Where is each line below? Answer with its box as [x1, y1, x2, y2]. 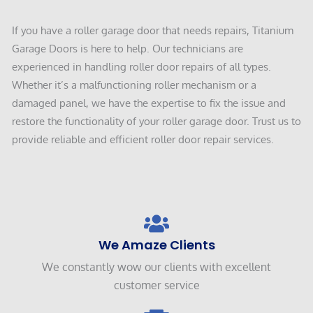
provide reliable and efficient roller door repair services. [12, 132, 274, 145]
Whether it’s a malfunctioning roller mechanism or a [12, 78, 256, 91]
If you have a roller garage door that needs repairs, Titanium [12, 23, 293, 36]
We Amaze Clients [98, 235, 215, 254]
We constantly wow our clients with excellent [42, 259, 271, 274]
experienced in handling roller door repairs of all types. [12, 59, 271, 73]
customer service [113, 277, 200, 292]
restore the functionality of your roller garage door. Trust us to [12, 114, 301, 127]
